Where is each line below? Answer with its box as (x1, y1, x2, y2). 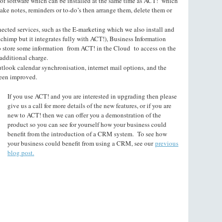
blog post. (7, 148, 34, 157)
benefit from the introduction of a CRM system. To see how (7, 129, 167, 138)
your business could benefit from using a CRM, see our (7, 139, 153, 148)
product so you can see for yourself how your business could (7, 120, 166, 129)
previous (155, 139, 178, 148)
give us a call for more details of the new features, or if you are (7, 101, 171, 110)
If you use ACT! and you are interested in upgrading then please (7, 92, 177, 101)
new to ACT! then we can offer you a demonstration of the (7, 111, 161, 119)
